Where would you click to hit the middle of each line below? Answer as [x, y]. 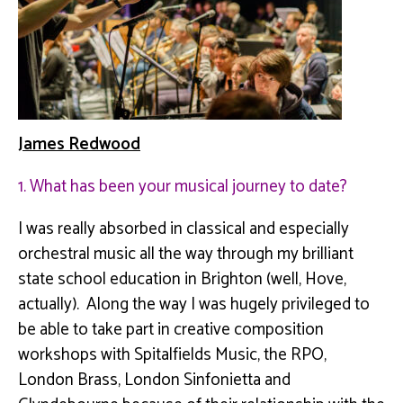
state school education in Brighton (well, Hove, [182, 279]
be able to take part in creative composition [171, 329]
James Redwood [79, 144]
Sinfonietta [222, 380]
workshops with [76, 354]
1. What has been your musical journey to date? [183, 186]
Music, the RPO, [269, 354]
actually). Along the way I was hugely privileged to [194, 304]
